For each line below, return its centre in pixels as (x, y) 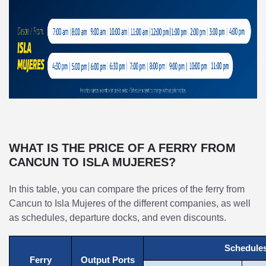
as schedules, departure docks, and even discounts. (118, 217)
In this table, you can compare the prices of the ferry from (127, 189)
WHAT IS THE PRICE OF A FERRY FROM (122, 148)
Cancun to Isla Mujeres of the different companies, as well (130, 203)
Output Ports (107, 260)
